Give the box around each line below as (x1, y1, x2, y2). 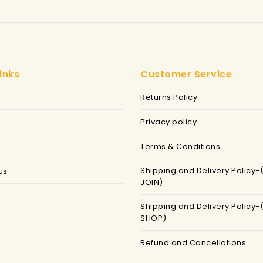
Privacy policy (140, 116, 197, 128)
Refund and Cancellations (140, 237, 246, 249)
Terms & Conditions (140, 141, 220, 153)
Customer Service (140, 68, 232, 82)
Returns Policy (140, 92, 197, 103)
